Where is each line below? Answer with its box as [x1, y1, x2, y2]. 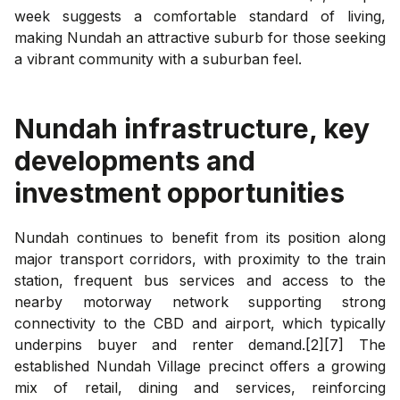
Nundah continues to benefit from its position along [14, 228, 386, 246]
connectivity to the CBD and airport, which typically [14, 313, 386, 332]
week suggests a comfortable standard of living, [14, 6, 386, 25]
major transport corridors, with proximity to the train [14, 249, 386, 268]
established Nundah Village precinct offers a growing [14, 356, 386, 375]
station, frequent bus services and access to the [14, 271, 386, 289]
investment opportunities [14, 176, 345, 209]
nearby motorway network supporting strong [14, 292, 386, 311]
